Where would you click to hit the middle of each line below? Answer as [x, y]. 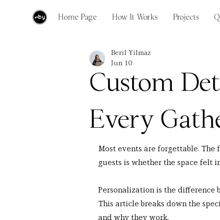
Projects [186, 19]
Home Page [77, 19]
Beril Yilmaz [131, 53]
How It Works [135, 19]
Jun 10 [122, 63]
